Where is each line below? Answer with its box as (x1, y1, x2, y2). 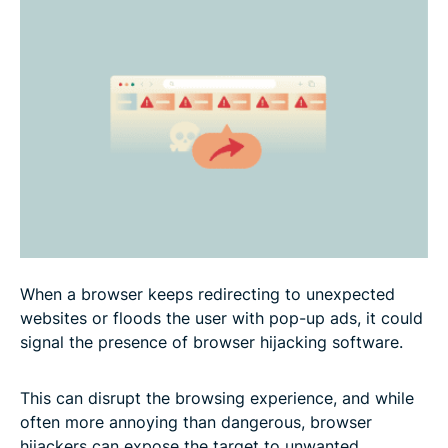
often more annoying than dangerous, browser (20, 411, 372, 432)
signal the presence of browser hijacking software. (20, 331, 403, 352)
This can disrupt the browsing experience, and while (20, 387, 414, 408)
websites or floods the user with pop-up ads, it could (20, 307, 423, 328)
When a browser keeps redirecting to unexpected (20, 283, 395, 304)
